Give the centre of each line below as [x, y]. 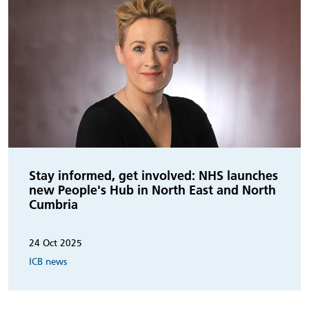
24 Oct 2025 [56, 243]
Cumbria [53, 204]
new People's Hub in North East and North [152, 190]
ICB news [48, 261]
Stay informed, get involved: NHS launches [153, 175]
